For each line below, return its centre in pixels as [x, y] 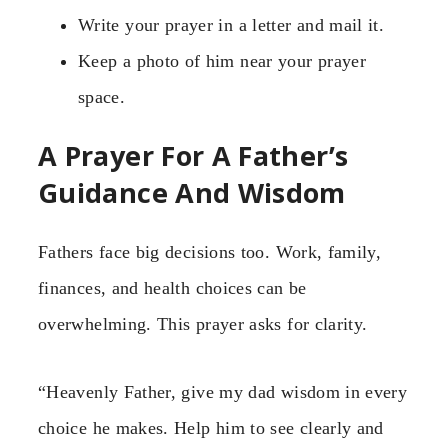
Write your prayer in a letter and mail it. [231, 24]
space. [102, 96]
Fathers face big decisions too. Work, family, [210, 251]
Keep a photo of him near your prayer [222, 60]
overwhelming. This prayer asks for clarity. [203, 323]
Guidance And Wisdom [192, 193]
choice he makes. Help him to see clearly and [211, 428]
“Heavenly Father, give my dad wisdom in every [223, 392]
